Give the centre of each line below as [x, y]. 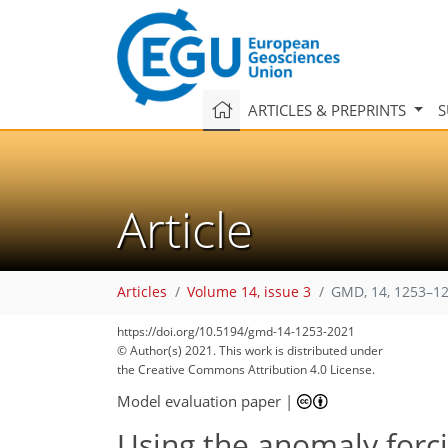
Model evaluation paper [199, 400]
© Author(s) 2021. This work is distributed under [250, 350]
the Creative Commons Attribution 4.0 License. [246, 369]
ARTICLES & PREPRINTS [328, 109]
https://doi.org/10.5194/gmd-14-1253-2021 [236, 331]
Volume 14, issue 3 [249, 292]
